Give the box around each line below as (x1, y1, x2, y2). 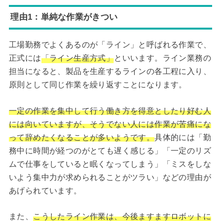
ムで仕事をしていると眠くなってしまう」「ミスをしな (8, 159, 211, 168)
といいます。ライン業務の (114, 54, 211, 63)
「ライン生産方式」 (41, 54, 114, 63)
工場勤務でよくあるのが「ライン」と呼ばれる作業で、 (8, 40, 211, 49)
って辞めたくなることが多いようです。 (8, 133, 155, 142)
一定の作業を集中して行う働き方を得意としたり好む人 (8, 106, 211, 115)
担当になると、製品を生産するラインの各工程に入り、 (8, 67, 211, 76)
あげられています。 (8, 186, 82, 195)
